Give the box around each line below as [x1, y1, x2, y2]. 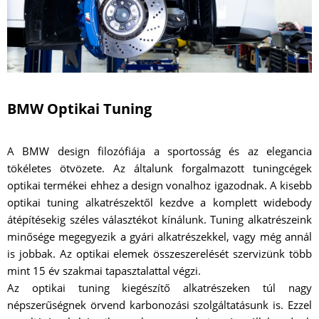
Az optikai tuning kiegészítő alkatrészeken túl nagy [7, 280, 312, 295]
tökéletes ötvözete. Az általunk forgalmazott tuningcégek [7, 160, 312, 175]
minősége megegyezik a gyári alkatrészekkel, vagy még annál [7, 229, 312, 244]
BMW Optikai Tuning [7, 98, 152, 118]
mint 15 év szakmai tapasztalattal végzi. [7, 263, 201, 278]
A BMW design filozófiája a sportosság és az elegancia [7, 143, 312, 158]
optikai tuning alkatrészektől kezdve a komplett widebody [7, 194, 312, 209]
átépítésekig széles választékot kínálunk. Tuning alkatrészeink [7, 211, 312, 226]
